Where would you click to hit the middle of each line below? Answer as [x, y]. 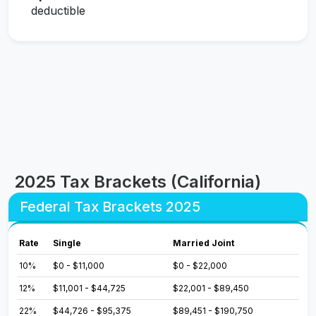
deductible [58, 11]
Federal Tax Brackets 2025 [110, 207]
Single [67, 243]
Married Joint [204, 243]
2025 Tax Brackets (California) [138, 182]
